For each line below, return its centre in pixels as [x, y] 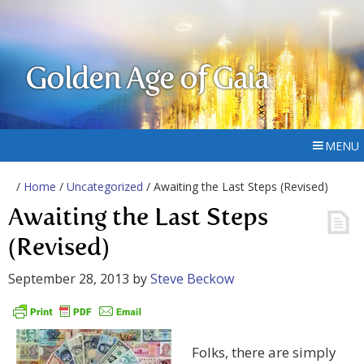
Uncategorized [105, 186]
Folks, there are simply [264, 353]
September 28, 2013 [69, 279]
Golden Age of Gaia [147, 80]
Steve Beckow [192, 279]
